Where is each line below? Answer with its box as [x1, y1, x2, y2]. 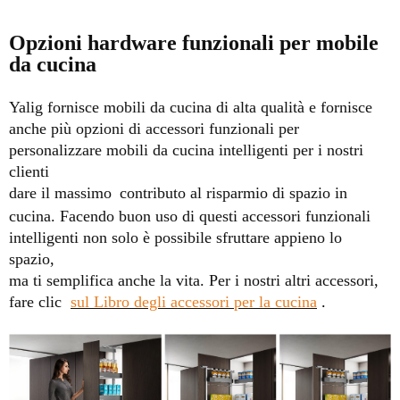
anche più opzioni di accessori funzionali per [9, 119, 299, 137]
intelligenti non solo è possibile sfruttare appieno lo [9, 228, 342, 246]
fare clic [9, 292, 71, 311]
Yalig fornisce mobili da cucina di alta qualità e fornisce [9, 97, 372, 116]
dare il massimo [9, 183, 116, 202]
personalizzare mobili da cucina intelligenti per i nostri [9, 140, 363, 159]
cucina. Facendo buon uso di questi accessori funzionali [9, 206, 371, 225]
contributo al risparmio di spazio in [120, 183, 347, 202]
